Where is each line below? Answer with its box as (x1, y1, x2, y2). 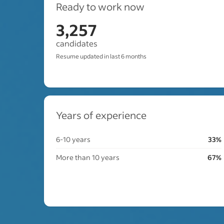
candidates (56, 38, 97, 48)
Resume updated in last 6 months (56, 52, 146, 60)
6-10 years (56, 134, 90, 144)
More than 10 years (56, 152, 119, 162)
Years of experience (56, 108, 146, 121)
